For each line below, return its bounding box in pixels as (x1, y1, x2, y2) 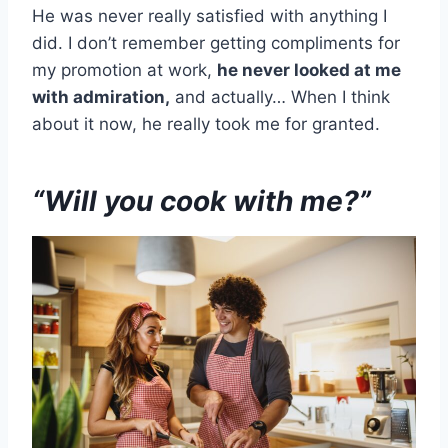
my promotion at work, (32, 60, 217, 81)
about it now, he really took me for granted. (32, 114, 380, 135)
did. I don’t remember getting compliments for (32, 33, 400, 54)
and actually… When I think (170, 87, 390, 108)
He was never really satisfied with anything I (32, 6, 387, 27)
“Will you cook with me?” (32, 184, 371, 219)
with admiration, (32, 87, 170, 108)
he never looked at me (217, 60, 401, 81)
